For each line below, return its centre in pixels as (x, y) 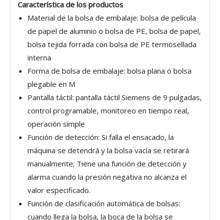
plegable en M (51, 84)
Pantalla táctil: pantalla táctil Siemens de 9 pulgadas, (115, 97)
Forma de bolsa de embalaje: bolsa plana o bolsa (110, 71)
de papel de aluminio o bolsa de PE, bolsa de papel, (114, 31)
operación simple (56, 124)
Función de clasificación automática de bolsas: (104, 203)
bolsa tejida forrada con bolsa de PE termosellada (112, 44)
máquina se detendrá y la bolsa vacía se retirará (108, 150)
